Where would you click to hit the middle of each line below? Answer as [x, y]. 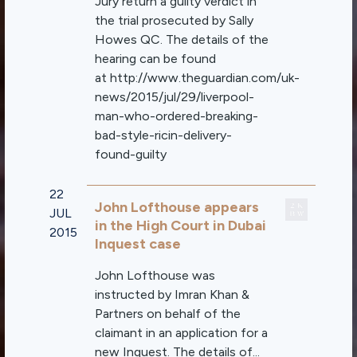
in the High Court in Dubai [181, 226]
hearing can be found [156, 59]
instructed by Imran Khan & [173, 294]
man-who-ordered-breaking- [177, 116]
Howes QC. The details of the [182, 39]
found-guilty [131, 154]
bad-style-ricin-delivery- [164, 135]
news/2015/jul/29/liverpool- [175, 97]
